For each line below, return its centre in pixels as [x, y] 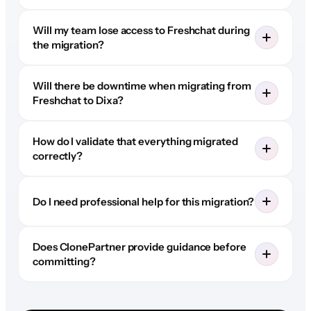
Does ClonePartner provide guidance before [139, 247]
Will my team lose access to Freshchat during [141, 31]
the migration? [68, 45]
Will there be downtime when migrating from [142, 86]
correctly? [58, 156]
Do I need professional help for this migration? [143, 201]
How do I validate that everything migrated [135, 142]
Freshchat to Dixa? [78, 101]
